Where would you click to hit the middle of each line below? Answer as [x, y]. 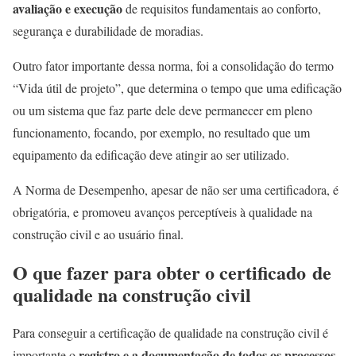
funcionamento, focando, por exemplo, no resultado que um [161, 132]
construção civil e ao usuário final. [100, 234]
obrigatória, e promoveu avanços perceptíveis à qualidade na [163, 211]
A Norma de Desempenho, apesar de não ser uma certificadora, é [176, 189]
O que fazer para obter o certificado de [172, 272]
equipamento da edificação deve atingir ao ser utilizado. [153, 154]
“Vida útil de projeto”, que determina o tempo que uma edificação [177, 87]
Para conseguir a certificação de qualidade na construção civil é [170, 332]
